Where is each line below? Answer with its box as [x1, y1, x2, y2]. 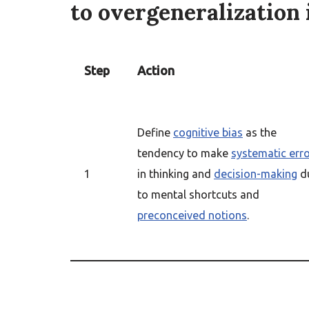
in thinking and [137, 168, 214, 180]
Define [137, 126, 173, 139]
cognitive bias [173, 126, 243, 139]
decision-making [214, 168, 297, 180]
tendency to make [137, 147, 231, 159]
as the [243, 126, 277, 139]
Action [137, 63, 175, 77]
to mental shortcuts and [137, 188, 259, 201]
